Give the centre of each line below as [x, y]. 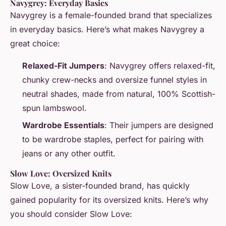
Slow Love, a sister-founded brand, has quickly [100, 185]
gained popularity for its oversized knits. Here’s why [109, 200]
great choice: [35, 43]
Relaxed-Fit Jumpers [63, 65]
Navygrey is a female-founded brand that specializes [111, 15]
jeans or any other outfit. [69, 153]
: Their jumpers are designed [159, 125]
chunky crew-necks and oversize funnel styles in [115, 79]
